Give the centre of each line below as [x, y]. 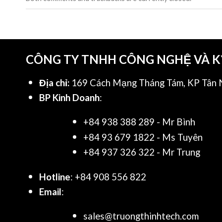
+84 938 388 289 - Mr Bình [139, 122]
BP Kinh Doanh [70, 98]
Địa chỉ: [55, 83]
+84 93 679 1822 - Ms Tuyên [143, 137]
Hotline [55, 177]
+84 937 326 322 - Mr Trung [142, 152]
